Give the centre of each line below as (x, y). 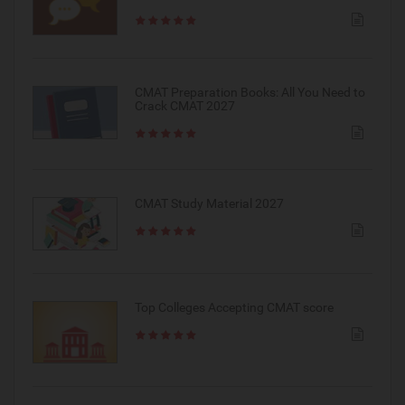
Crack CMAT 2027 (184, 105)
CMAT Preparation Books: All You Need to (250, 92)
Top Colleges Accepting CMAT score (234, 308)
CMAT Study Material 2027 (209, 203)
